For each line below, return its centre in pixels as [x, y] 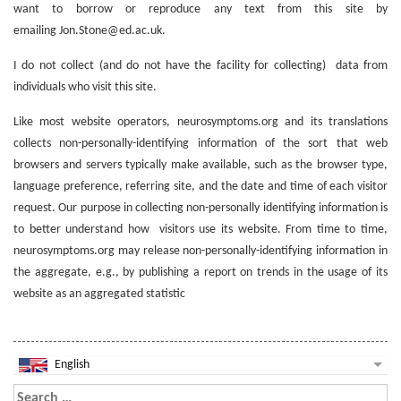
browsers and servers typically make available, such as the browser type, [200, 165]
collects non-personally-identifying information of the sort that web [200, 143]
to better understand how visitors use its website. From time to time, [200, 229]
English [71, 364]
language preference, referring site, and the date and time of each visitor [200, 186]
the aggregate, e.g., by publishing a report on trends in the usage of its [200, 272]
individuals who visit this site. [85, 87]
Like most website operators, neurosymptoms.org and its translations [200, 122]
